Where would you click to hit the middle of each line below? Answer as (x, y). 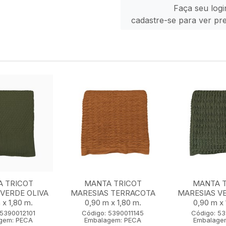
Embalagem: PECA (113, 220)
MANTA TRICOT (113, 183)
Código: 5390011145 (113, 213)
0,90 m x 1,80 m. (113, 203)
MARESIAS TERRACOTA (113, 193)
